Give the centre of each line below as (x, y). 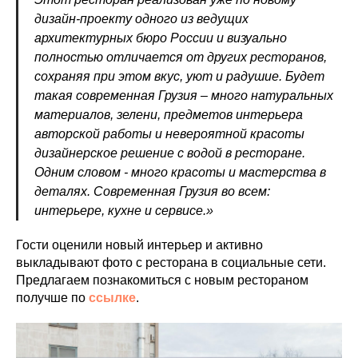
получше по (52, 297)
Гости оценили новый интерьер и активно (139, 245)
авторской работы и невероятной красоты (169, 133)
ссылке (112, 297)
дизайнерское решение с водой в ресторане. (170, 153)
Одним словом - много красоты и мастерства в (180, 172)
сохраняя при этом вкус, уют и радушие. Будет (179, 76)
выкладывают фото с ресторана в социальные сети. (171, 262)
